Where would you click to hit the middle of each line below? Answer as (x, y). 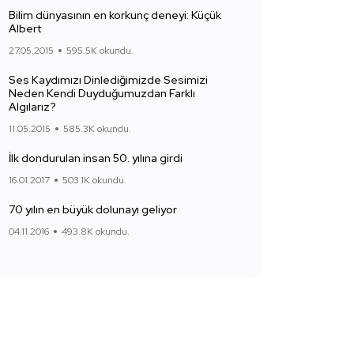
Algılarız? (32, 107)
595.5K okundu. (100, 51)
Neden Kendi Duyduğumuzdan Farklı (102, 93)
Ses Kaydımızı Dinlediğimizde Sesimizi (108, 80)
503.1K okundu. (94, 180)
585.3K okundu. (97, 129)
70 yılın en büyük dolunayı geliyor (93, 209)
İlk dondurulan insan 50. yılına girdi (96, 158)
